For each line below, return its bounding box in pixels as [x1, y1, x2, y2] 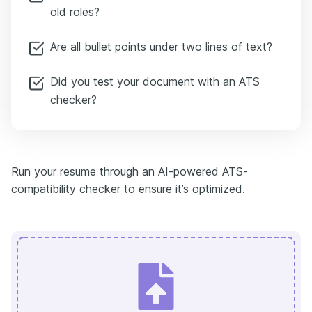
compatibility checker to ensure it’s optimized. [11, 181, 245, 196]
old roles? [50, 4, 100, 19]
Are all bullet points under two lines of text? [50, 39, 272, 54]
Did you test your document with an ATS [50, 74, 260, 88]
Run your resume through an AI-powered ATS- [11, 164, 248, 178]
